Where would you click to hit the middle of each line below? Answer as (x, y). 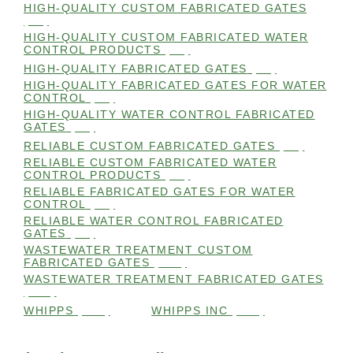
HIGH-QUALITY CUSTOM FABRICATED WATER (166, 37)
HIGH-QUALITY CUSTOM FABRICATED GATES (165, 8)
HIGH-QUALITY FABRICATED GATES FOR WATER (175, 85)
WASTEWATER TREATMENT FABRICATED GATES (174, 279)
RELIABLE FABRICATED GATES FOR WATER (160, 192)
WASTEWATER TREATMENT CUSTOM (138, 250)
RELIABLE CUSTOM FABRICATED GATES (149, 146)
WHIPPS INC (190, 311)
